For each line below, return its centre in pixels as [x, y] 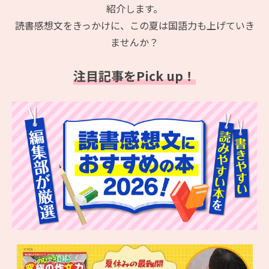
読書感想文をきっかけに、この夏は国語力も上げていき [134, 26]
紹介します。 [134, 9]
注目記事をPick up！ [134, 76]
